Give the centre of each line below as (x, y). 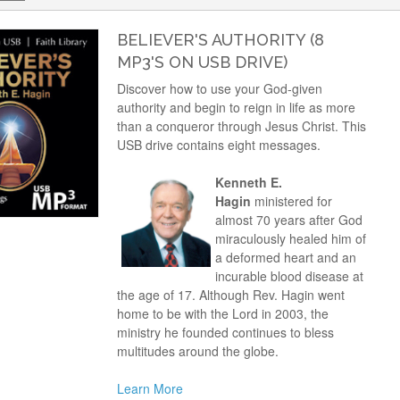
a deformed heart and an (285, 257)
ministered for (291, 201)
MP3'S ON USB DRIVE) (202, 62)
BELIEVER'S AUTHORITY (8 (220, 40)
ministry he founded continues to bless (225, 332)
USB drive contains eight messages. (218, 145)
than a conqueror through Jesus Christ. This (241, 126)
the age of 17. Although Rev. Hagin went (230, 295)
